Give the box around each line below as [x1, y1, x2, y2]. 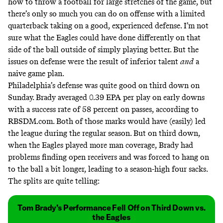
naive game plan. [8, 68, 66, 78]
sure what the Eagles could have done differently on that [8, 32, 201, 42]
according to [156, 104, 199, 114]
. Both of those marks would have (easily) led [53, 116, 206, 126]
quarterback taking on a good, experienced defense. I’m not [8, 20, 209, 30]
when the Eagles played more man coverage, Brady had [8, 140, 193, 150]
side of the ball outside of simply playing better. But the [8, 44, 199, 54]
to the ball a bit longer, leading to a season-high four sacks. [8, 164, 208, 174]
